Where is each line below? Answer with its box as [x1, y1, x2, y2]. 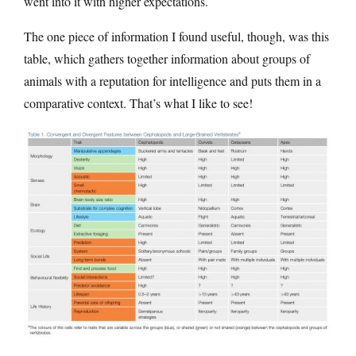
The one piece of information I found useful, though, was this [24, 27, 329, 44]
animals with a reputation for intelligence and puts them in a [24, 72, 321, 89]
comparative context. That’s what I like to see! [24, 94, 253, 111]
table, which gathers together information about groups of [24, 49, 310, 67]
